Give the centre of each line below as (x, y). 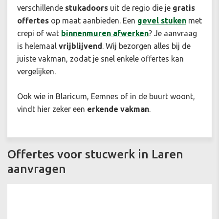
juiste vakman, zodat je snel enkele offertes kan (100, 59)
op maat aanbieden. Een (93, 21)
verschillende (41, 8)
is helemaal (38, 46)
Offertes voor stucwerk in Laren (95, 154)
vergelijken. (36, 72)
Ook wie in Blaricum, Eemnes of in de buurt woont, (106, 97)
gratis (184, 8)
